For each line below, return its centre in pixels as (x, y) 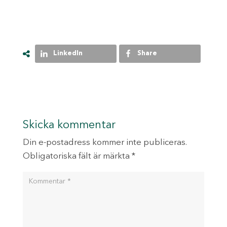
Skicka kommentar (69, 125)
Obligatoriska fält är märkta (77, 156)
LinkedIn (68, 53)
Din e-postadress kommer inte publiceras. (104, 142)
